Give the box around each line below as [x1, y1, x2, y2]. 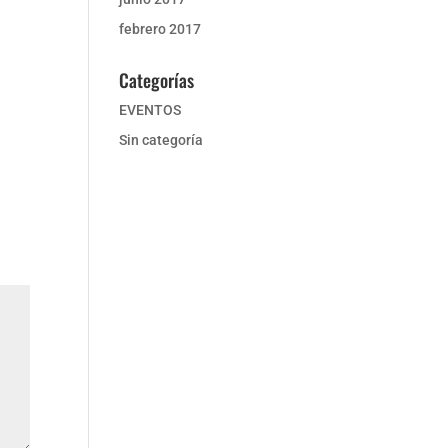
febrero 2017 [119, 20, 202, 37]
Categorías [119, 66, 195, 93]
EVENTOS [119, 101, 182, 118]
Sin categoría [119, 131, 204, 148]
